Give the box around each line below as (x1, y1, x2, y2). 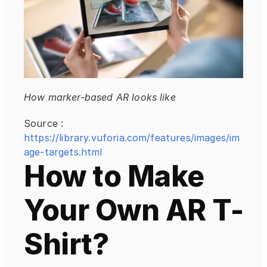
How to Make (24, 159, 204, 194)
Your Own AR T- (24, 193, 243, 228)
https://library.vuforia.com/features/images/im (24, 132, 240, 144)
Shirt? (24, 226, 108, 262)
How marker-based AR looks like (24, 91, 176, 104)
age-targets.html (24, 146, 103, 159)
